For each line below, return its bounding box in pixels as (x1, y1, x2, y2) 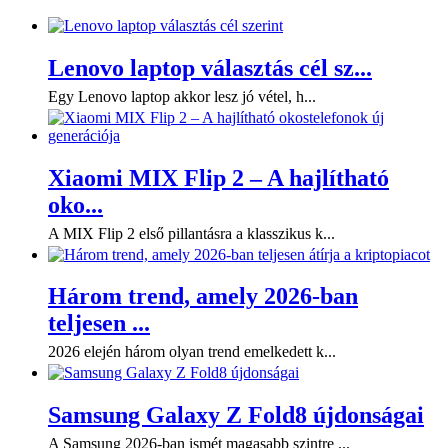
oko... (48, 191, 103, 218)
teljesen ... (48, 310, 150, 337)
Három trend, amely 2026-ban (48, 283, 358, 310)
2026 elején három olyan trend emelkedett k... (48, 343, 336, 361)
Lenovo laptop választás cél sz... (48, 54, 372, 81)
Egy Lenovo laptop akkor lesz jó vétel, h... (48, 87, 316, 105)
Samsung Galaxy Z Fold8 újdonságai (48, 402, 424, 429)
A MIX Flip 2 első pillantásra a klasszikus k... (48, 224, 335, 242)
